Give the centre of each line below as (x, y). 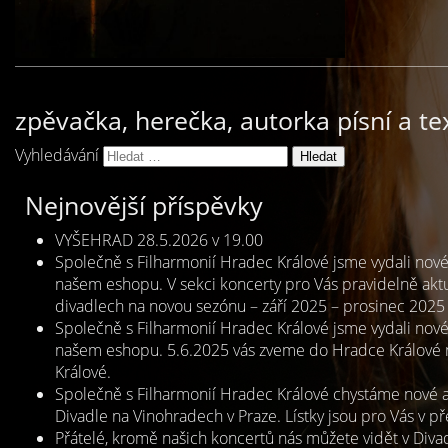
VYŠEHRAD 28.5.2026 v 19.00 (159, 240)
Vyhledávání (57, 155)
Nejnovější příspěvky (144, 205)
